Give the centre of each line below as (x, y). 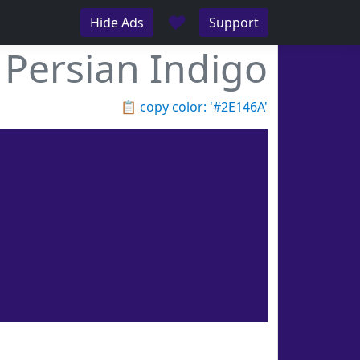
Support (234, 22)
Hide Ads (117, 22)
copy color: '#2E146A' (204, 107)
